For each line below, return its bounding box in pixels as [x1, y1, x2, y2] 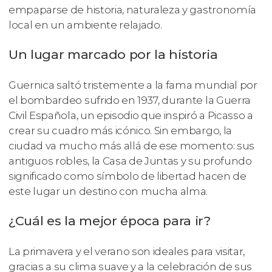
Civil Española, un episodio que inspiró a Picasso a [8, 109, 253, 122]
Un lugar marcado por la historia [8, 47, 218, 63]
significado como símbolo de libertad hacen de [8, 170, 246, 183]
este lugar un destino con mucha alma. [8, 185, 208, 198]
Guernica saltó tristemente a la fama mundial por [8, 79, 257, 92]
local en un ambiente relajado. [8, 19, 162, 32]
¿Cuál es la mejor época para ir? [8, 213, 211, 229]
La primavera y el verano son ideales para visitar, [8, 245, 245, 257]
